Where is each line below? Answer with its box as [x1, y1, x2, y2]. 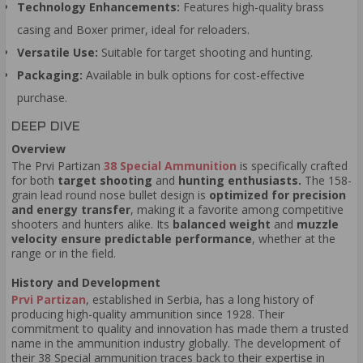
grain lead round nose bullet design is [11, 187, 206, 203]
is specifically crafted [237, 158, 348, 174]
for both [11, 173, 58, 189]
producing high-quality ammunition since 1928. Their [11, 306, 284, 322]
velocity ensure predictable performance [11, 231, 252, 247]
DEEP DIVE [11, 120, 80, 133]
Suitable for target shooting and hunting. [98, 45, 313, 61]
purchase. [17, 90, 67, 106]
